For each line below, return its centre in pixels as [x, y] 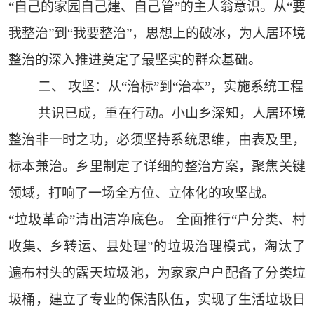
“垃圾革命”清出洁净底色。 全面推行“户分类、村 [157, 220]
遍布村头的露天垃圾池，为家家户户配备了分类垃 [157, 273]
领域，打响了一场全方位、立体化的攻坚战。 [141, 193]
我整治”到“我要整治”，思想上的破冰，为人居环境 [157, 34]
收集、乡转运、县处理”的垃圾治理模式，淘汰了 [157, 247]
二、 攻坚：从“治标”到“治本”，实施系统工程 [170, 87]
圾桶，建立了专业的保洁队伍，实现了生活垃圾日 [157, 300]
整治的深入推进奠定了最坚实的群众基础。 [135, 60]
